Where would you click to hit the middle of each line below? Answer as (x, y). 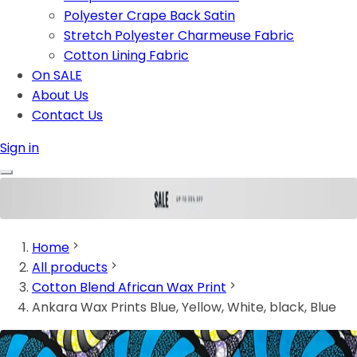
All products (70, 268)
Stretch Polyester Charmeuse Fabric (179, 35)
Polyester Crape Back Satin (149, 16)
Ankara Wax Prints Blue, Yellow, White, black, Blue (184, 308)
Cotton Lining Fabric (126, 55)
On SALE (57, 75)
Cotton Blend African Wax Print (129, 288)
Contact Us (67, 115)
